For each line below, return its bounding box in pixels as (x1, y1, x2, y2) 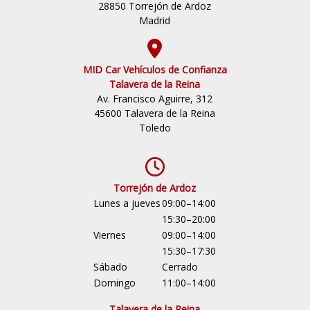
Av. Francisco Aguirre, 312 (97, 92, 213, 105)
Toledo (138, 121, 171, 134)
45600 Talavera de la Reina (94, 107, 216, 120)
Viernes (93, 228, 127, 241)
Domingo (93, 276, 136, 289)
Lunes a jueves (93, 197, 161, 210)
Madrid (139, 14, 171, 27)
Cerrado (162, 260, 199, 273)
